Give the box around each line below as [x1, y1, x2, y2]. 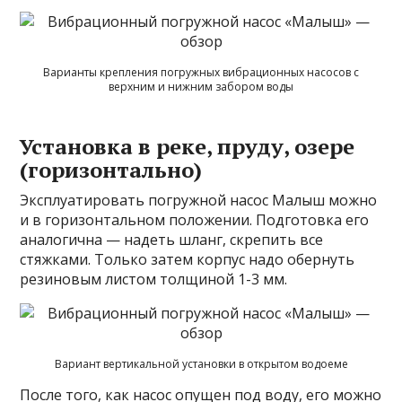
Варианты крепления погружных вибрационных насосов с [43, 65, 359, 81]
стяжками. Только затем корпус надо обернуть [20, 249, 355, 270]
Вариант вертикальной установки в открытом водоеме [54, 356, 348, 372]
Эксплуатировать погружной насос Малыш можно [20, 190, 378, 211]
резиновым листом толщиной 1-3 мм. [20, 269, 288, 290]
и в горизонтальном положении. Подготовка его [20, 210, 370, 231]
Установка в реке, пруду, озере [20, 132, 355, 162]
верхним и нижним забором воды [109, 79, 293, 95]
